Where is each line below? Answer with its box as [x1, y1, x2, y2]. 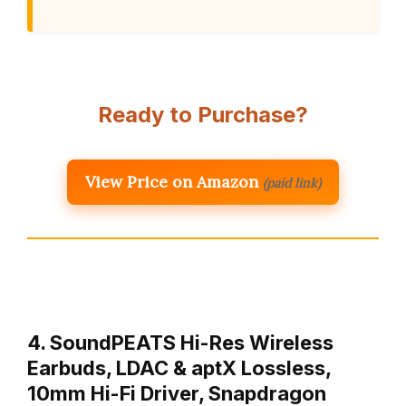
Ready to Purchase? [98, 101, 308, 129]
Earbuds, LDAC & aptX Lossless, [27, 356, 331, 381]
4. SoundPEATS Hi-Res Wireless [27, 331, 333, 355]
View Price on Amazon [85, 171, 258, 193]
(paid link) [263, 175, 321, 192]
